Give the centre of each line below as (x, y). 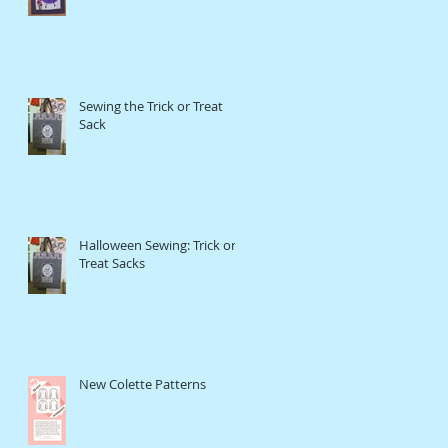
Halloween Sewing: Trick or (157, 244)
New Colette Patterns (142, 383)
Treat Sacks (112, 262)
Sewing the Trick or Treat (151, 105)
